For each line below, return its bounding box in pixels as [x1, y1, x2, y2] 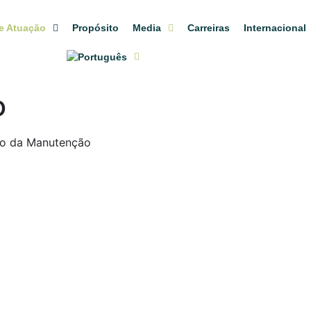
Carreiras [187, 22, 230, 33]
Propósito [72, 22, 119, 33]
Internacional [244, 22, 307, 33]
